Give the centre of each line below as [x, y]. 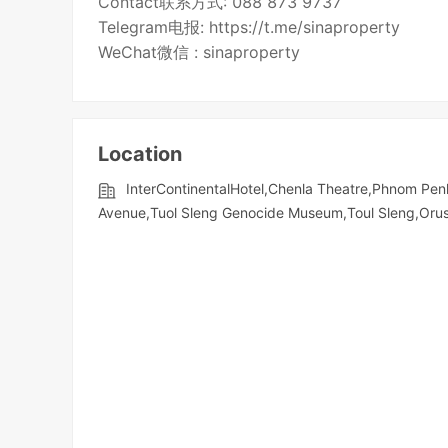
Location [140, 154]
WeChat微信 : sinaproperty [199, 52]
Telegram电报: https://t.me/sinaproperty [249, 27]
